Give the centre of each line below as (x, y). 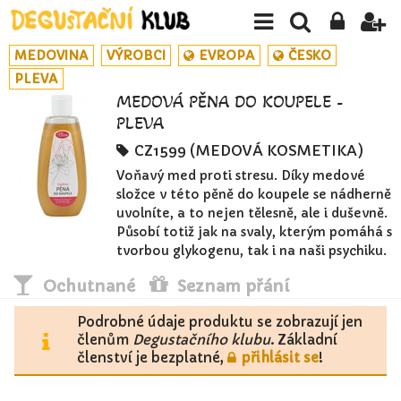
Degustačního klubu (201, 340)
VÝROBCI (136, 55)
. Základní (304, 340)
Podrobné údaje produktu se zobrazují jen (220, 322)
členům (105, 340)
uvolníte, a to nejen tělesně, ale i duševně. (252, 213)
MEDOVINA (51, 55)
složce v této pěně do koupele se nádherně (254, 195)
